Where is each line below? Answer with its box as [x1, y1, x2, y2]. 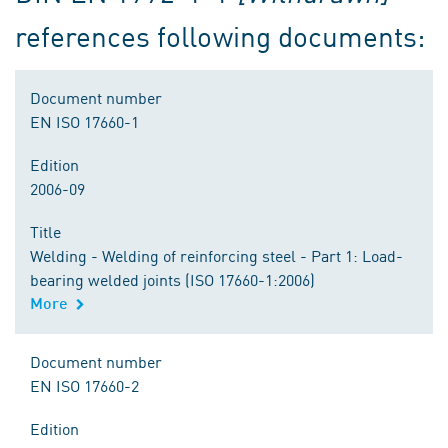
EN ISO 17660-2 [30, 374, 139, 396]
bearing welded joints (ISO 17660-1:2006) [30, 268, 315, 290]
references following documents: [15, 16, 425, 55]
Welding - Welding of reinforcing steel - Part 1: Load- [30, 244, 403, 266]
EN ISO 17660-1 [30, 110, 139, 132]
